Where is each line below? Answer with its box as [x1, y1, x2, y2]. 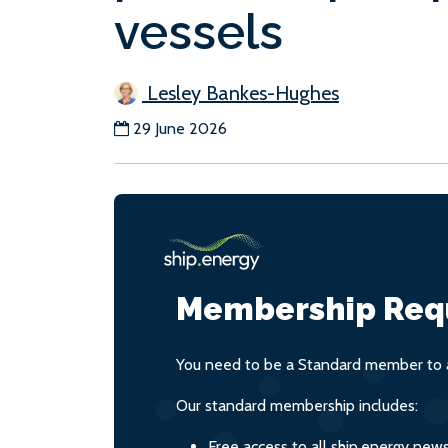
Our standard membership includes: [176, 396, 418, 415]
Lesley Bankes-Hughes [142, 81, 339, 105]
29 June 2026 [133, 119, 227, 138]
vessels [114, 4, 283, 60]
